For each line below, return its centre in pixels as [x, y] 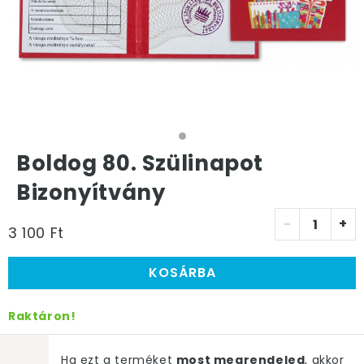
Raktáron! [42, 316]
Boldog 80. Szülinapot [140, 163]
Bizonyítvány [91, 193]
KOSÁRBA [182, 273]
